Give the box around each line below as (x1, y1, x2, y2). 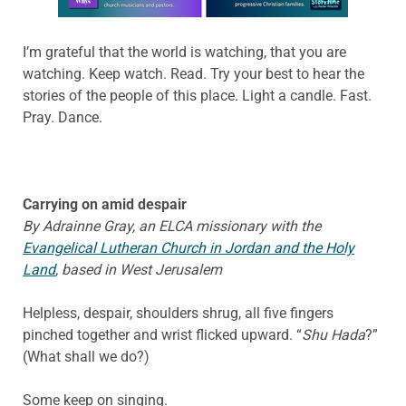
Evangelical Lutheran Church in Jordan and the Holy (23, 239, 354, 257)
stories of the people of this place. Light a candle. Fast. (23, 87, 372, 105)
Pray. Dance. (23, 109, 102, 127)
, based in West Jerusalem (55, 261, 222, 279)
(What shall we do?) (23, 348, 150, 366)
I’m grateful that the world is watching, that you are (23, 43, 346, 62)
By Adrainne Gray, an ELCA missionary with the (23, 217, 321, 236)
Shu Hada (302, 326, 365, 344)
